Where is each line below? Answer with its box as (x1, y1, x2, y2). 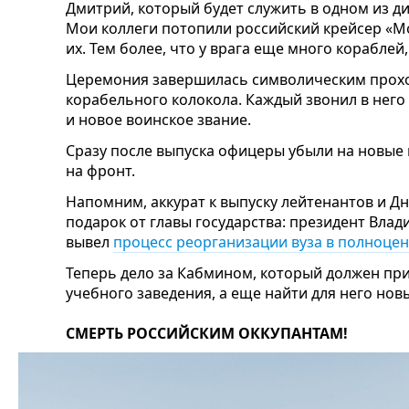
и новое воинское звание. (66, 109, 251, 130)
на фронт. (66, 160, 135, 181)
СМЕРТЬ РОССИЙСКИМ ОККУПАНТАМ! (66, 322, 348, 343)
